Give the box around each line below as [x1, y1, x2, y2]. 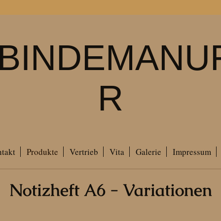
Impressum [172, 146, 211, 157]
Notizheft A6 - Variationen [9, 180, 212, 201]
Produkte [26, 146, 58, 157]
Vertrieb [69, 146, 98, 157]
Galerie [135, 146, 161, 157]
